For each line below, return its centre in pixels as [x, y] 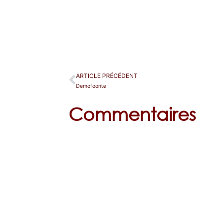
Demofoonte [91, 86]
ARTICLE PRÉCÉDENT [107, 75]
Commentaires [132, 114]
